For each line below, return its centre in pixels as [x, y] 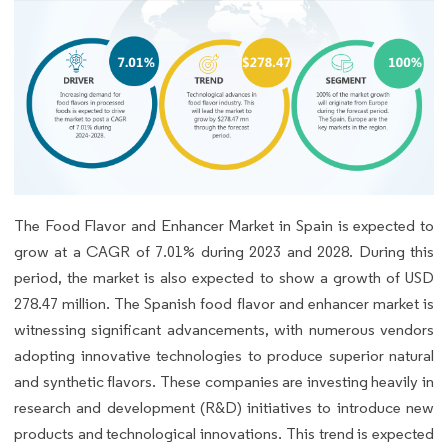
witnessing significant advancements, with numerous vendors [224, 330]
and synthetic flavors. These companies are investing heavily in [224, 382]
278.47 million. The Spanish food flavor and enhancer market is [224, 304]
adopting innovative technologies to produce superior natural [224, 356]
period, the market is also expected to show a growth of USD [224, 278]
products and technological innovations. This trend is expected [224, 434]
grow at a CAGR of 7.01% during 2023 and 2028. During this [224, 252]
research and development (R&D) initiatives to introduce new [224, 408]
